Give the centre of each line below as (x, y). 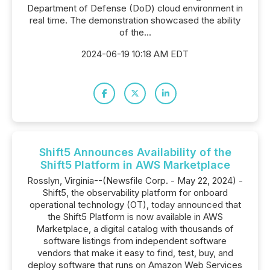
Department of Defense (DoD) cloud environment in (135, 8)
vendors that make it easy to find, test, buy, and (135, 253)
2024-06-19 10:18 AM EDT (135, 54)
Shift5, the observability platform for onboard (135, 193)
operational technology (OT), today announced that (135, 205)
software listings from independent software (135, 241)
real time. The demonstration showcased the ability (135, 20)
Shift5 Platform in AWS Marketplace (135, 165)
